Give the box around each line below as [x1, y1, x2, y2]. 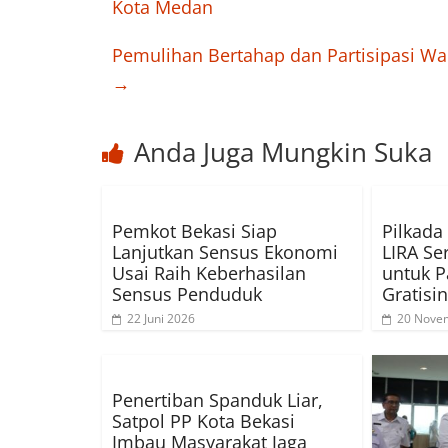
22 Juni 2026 [127, 310, 195, 328]
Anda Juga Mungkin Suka [134, 134, 432, 171]
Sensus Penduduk [112, 282, 262, 307]
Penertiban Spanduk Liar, [112, 388, 323, 413]
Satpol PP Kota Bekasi [112, 409, 295, 434]
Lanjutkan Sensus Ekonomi [112, 240, 338, 265]
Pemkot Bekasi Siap [112, 219, 277, 244]
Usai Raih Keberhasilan [112, 261, 306, 286]
